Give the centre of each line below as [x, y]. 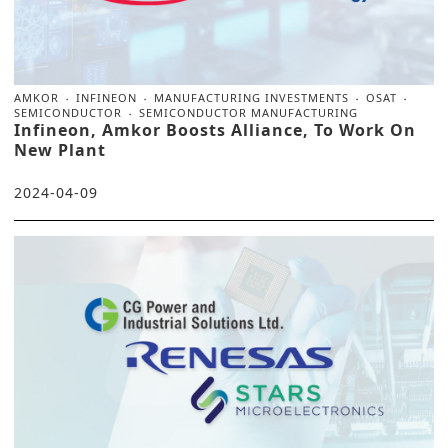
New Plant [60, 149]
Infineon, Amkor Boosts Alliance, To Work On [215, 129]
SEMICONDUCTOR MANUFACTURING [248, 112]
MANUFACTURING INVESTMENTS [251, 97]
